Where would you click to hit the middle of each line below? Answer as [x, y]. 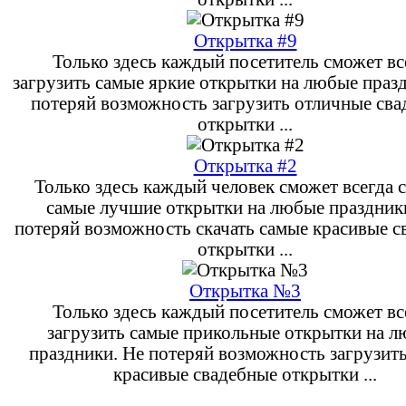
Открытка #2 [245, 165]
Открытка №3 [245, 290]
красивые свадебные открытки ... [245, 374]
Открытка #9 [245, 40]
